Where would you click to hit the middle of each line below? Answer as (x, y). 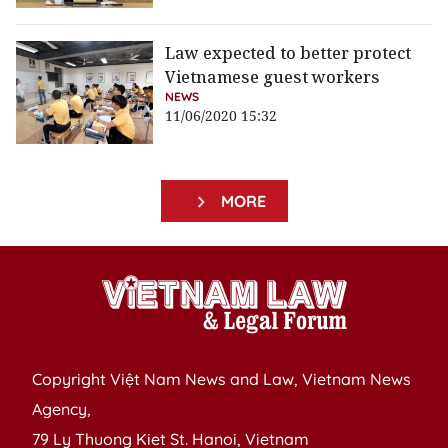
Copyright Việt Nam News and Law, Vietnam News (221, 379)
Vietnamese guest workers (273, 77)
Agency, (61, 409)
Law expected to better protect (288, 53)
